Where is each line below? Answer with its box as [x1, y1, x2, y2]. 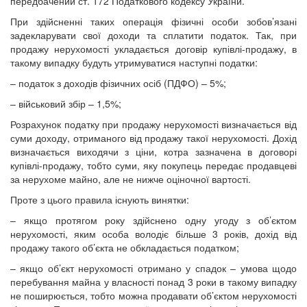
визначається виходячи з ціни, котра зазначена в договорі [10, 144, 297, 158]
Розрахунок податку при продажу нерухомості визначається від [10, 116, 297, 131]
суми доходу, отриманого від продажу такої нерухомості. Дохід [10, 130, 297, 145]
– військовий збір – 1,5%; [10, 96, 121, 110]
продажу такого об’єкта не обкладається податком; [10, 240, 239, 254]
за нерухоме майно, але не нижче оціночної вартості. [10, 171, 251, 186]
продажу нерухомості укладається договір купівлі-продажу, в [10, 41, 297, 56]
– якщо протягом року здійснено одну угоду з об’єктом [10, 212, 297, 227]
